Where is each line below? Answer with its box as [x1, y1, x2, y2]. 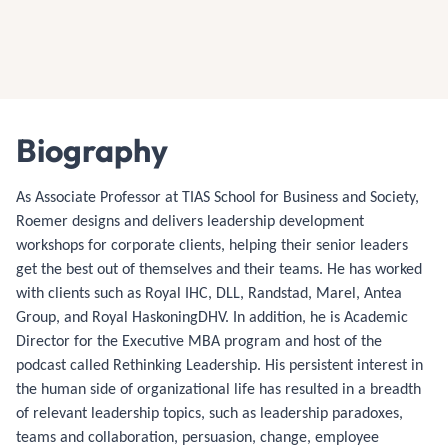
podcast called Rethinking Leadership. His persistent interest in [16, 355, 423, 374]
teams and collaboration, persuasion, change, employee [16, 427, 379, 446]
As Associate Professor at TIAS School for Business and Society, [16, 187, 419, 206]
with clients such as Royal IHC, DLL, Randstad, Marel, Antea [16, 283, 402, 302]
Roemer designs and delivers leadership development [16, 211, 364, 230]
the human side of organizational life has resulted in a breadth [16, 379, 421, 398]
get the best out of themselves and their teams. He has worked [16, 259, 422, 278]
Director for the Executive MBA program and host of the [16, 331, 382, 350]
